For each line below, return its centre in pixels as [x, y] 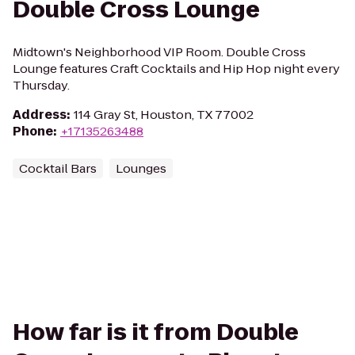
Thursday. [41, 85]
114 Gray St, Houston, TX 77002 [164, 115]
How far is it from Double [156, 332]
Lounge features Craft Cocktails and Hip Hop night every [176, 69]
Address [40, 115]
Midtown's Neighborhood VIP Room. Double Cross [159, 52]
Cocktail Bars [58, 168]
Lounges [141, 168]
